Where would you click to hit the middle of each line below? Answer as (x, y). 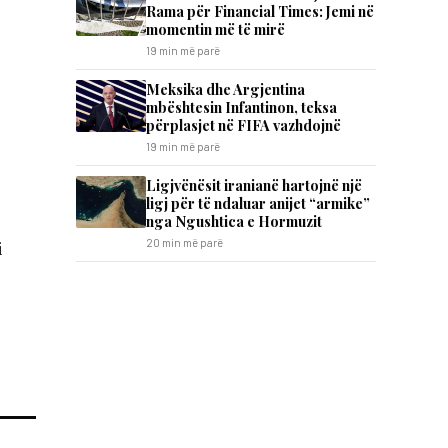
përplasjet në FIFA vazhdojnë (243, 125)
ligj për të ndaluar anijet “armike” (258, 203)
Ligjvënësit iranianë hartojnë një (254, 185)
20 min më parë (184, 242)
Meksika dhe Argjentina (225, 89)
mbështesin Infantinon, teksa (241, 107)
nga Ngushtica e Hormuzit (234, 221)
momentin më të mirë (215, 29)
